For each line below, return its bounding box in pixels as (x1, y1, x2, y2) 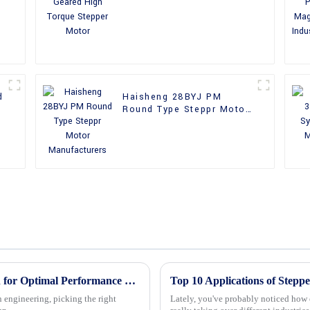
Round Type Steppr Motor (122, 103, 250, 116)
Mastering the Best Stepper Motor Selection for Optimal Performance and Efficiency (125, 274, 136, 286)
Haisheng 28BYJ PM (122, 91, 222, 104)
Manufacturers (122, 116, 195, 129)
